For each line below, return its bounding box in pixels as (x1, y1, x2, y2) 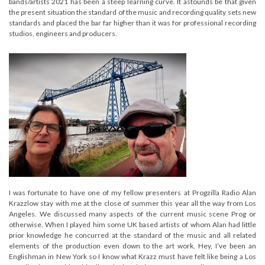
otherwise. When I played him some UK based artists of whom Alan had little (9, 219, 256, 229)
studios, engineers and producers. (9, 28, 117, 38)
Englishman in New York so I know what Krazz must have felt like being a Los (9, 251, 256, 261)
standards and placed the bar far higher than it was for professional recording (9, 18, 256, 27)
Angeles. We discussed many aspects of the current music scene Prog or (9, 209, 256, 218)
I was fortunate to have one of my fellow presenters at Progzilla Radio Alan (9, 188, 256, 197)
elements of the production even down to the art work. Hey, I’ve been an (9, 241, 256, 250)
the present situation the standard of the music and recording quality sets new (9, 7, 256, 17)
